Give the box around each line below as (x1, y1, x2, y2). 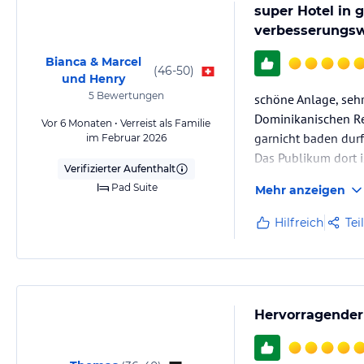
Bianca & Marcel (45, 54, 141, 69)
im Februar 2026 (85, 132, 167, 144)
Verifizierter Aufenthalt (63, 162, 175, 175)
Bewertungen (93, 89, 164, 102)
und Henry (62, 71, 125, 86)
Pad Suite (110, 181, 158, 193)
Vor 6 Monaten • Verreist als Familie (41, 117, 210, 129)
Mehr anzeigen (255, 183, 345, 197)
